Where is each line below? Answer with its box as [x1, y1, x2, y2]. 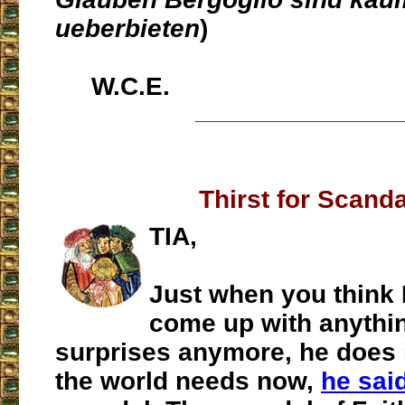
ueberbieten [55, 14, 200, 43]
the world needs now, [55, 367, 321, 396]
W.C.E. [55, 72, 170, 101]
